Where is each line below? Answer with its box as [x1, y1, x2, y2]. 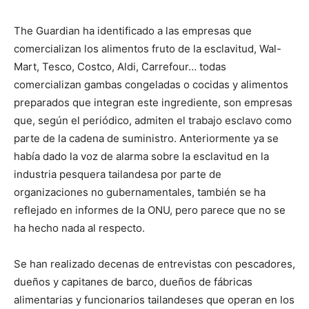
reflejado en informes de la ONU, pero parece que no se [14, 203, 286, 217]
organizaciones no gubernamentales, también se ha [14, 186, 266, 199]
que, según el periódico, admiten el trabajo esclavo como [14, 114, 292, 127]
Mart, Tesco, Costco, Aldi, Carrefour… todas [14, 60, 226, 73]
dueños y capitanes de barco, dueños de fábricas [14, 275, 252, 288]
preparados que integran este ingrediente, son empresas [14, 96, 292, 109]
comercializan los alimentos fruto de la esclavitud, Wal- [14, 42, 281, 55]
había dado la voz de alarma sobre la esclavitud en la [14, 150, 269, 163]
